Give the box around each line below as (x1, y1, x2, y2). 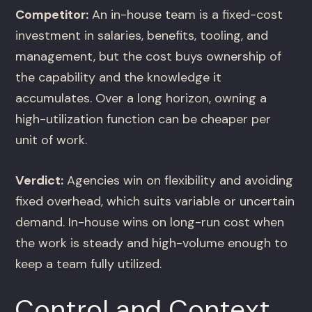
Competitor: (15, 6, 89, 24)
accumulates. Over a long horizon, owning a (15, 90, 267, 107)
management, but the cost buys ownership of (15, 48, 282, 65)
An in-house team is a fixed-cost (88, 6, 283, 24)
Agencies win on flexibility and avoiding (63, 172, 294, 189)
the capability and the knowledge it (15, 69, 222, 86)
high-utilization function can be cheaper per (15, 111, 272, 128)
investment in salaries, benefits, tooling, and (15, 27, 269, 45)
